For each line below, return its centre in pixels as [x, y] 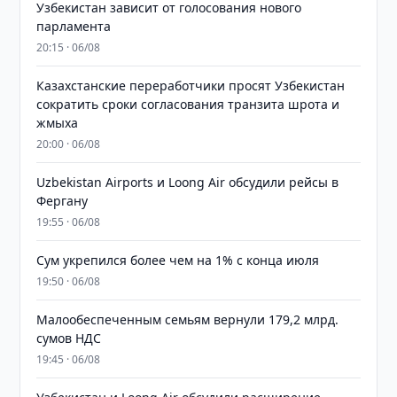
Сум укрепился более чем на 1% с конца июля [178, 260]
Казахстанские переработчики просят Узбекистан [191, 86]
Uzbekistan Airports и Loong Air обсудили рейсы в [188, 182]
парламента [74, 26]
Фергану [62, 201]
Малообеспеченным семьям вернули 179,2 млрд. [188, 319]
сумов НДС [69, 338]
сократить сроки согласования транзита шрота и [188, 104]
